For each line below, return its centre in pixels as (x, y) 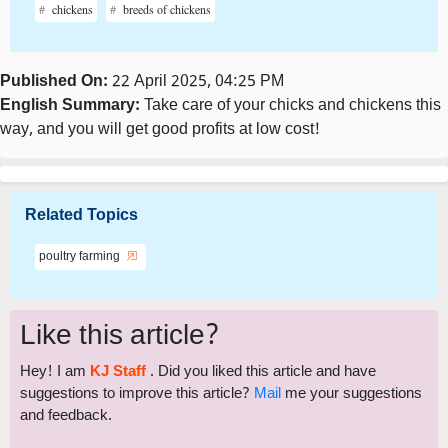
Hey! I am (55, 372)
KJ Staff (120, 372)
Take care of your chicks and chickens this (290, 106)
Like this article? (120, 337)
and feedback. (66, 416)
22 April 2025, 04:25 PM (196, 82)
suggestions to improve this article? (137, 394)
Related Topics (81, 216)
